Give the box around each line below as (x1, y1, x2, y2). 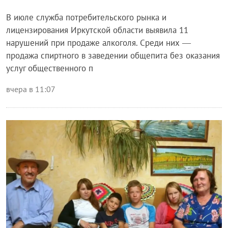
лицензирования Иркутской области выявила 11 (6, 24, 188, 36)
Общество (16, 129, 49, 139)
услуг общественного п (6, 63, 93, 74)
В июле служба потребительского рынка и (6, 12, 166, 23)
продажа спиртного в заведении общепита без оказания (6, 50, 220, 62)
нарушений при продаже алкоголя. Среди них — (6, 37, 191, 49)
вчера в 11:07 (6, 84, 55, 95)
